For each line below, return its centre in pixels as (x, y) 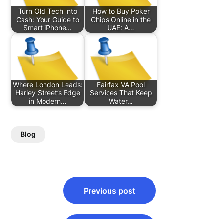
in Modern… (47, 101)
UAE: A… (121, 28)
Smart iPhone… (47, 28)
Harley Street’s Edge (47, 93)
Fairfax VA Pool (121, 85)
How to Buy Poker (121, 11)
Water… (121, 101)
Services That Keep (121, 93)
